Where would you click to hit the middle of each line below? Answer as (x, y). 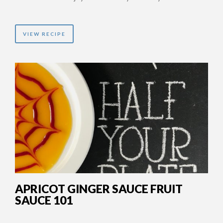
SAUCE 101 (44, 200)
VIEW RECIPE (44, 34)
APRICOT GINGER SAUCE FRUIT (99, 188)
